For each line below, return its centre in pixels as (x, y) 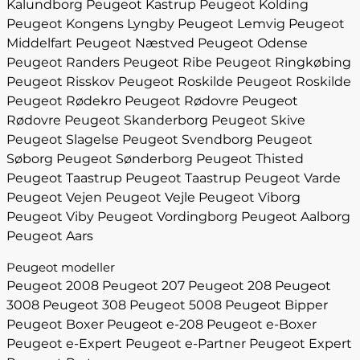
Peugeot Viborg (250, 197)
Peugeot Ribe (168, 62)
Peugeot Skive (258, 120)
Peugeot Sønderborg (125, 159)
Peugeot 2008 (53, 286)
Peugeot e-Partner (186, 344)
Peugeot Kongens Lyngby (90, 24)
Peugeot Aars (50, 236)
